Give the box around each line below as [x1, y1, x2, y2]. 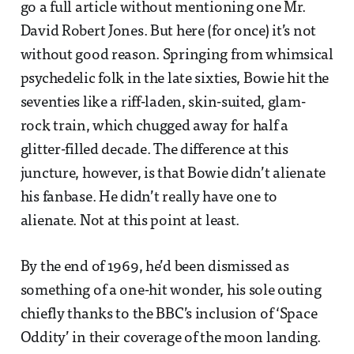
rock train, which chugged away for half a [20, 119, 289, 135]
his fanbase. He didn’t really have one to [20, 190, 278, 206]
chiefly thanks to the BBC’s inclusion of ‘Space [20, 307, 318, 323]
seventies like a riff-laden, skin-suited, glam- [20, 96, 306, 111]
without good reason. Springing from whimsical [20, 48, 333, 64]
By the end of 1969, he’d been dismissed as [20, 260, 289, 276]
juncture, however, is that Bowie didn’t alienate [20, 167, 326, 183]
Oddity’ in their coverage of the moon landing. [20, 331, 321, 347]
